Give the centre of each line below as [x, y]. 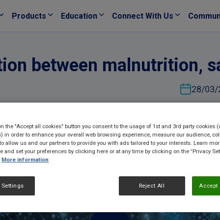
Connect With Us [143, 16]
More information [25, 160]
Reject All [152, 186]
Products [29, 16]
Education [79, 16]
